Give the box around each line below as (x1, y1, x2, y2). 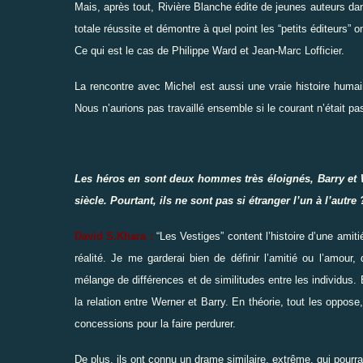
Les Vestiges (160, 229, 221, 242)
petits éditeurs (281, 22, 348, 35)
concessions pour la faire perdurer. (75, 317, 236, 330)
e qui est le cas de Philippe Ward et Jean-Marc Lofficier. (82, 44, 344, 57)
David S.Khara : (75, 229, 153, 242)
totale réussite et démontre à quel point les (75, 22, 278, 35)
